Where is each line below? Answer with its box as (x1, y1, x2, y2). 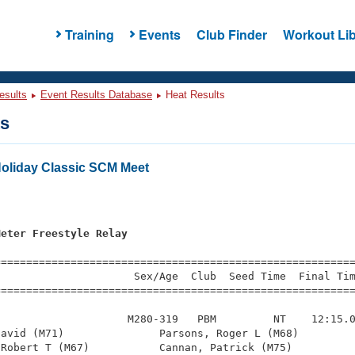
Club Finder (196, 25, 267, 44)
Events (138, 25, 181, 44)
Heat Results (162, 89, 225, 101)
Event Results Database (40, 89, 152, 101)
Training (64, 25, 114, 44)
